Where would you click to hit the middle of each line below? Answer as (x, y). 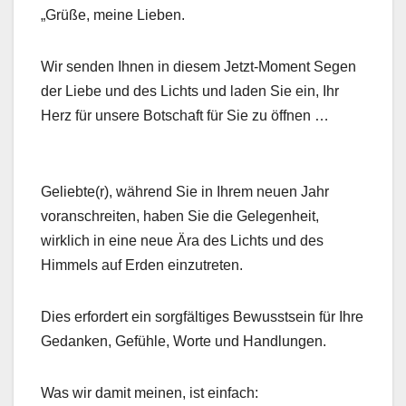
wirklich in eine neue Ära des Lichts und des (182, 240)
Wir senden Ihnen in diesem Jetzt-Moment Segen (198, 66)
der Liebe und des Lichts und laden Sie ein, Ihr (190, 91)
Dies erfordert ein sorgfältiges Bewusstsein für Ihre (202, 316)
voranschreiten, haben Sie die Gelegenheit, (180, 216)
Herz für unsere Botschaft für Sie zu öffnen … (185, 115)
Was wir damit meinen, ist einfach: (150, 392)
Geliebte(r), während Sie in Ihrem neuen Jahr (185, 191)
